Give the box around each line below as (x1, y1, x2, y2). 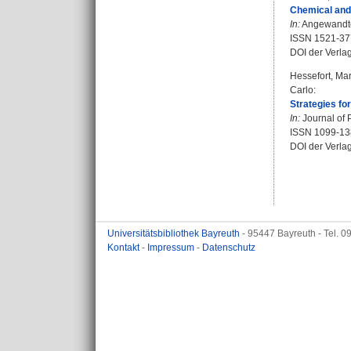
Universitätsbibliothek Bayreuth (107, 228, 242, 239)
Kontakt (107, 242, 142, 253)
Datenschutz (202, 242, 255, 253)
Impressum (147, 242, 197, 253)
